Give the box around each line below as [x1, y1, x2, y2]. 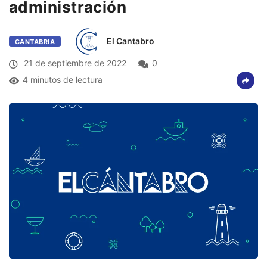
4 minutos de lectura [23, 74, 103, 85]
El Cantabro [106, 35, 154, 46]
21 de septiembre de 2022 [21, 58, 126, 69]
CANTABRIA [15, 37, 55, 46]
